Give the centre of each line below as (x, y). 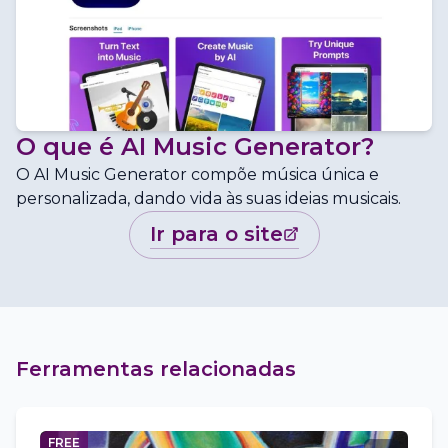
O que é (68, 146)
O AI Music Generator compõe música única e (197, 174)
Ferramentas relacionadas (156, 369)
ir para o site (219, 234)
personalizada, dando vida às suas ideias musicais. (208, 198)
